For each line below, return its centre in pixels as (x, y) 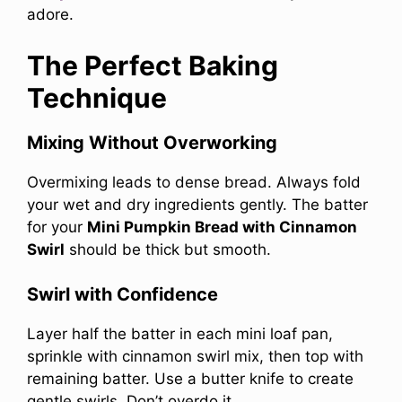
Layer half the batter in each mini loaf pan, (180, 334)
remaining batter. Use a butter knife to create (190, 379)
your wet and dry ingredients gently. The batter (197, 204)
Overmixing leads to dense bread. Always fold (194, 182)
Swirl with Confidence (122, 295)
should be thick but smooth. (168, 249)
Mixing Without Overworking (152, 142)
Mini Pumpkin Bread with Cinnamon (222, 227)
